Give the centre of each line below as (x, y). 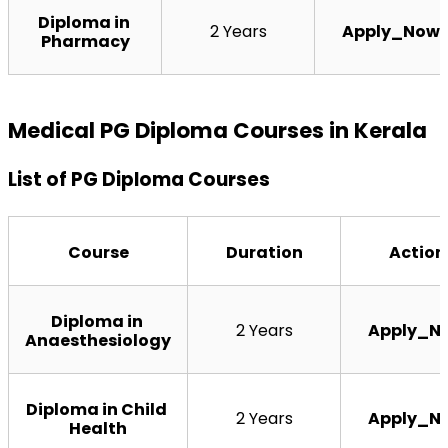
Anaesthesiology (98, 340)
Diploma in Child (96, 409)
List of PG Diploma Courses (139, 179)
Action (417, 252)
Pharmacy (85, 41)
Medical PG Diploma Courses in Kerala (217, 130)
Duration (264, 252)
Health (98, 428)
